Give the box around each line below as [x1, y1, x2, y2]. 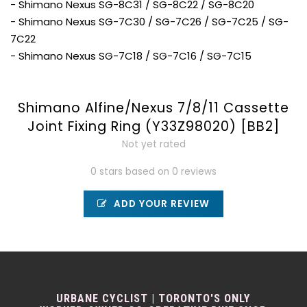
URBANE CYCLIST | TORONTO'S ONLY [56, 292, 251, 305]
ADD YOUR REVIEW [111, 197, 210, 210]
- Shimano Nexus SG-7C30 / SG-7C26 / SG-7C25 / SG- [10, 14, 288, 29]
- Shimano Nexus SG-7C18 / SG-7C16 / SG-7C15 [10, 49, 251, 63]
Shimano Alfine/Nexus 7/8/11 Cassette [18, 99, 289, 117]
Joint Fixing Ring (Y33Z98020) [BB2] [27, 117, 280, 136]
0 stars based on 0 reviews [90, 165, 217, 178]
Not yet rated [121, 138, 186, 151]
